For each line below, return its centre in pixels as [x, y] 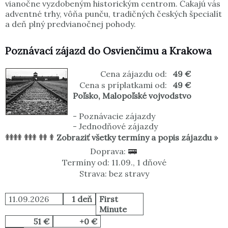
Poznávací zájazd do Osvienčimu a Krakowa [108, 51]
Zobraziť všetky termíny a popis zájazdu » [137, 138]
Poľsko [85, 96]
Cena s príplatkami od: [123, 85]
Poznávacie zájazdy [117, 116]
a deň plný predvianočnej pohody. [70, 24]
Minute [113, 209]
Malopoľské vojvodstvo [147, 96]
